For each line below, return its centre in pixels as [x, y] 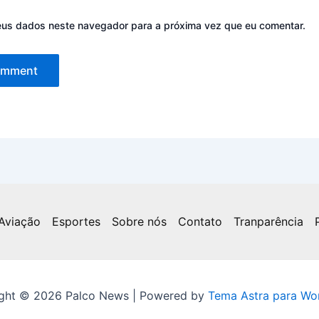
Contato [200, 221]
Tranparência [268, 221]
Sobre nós [139, 221]
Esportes [76, 221]
